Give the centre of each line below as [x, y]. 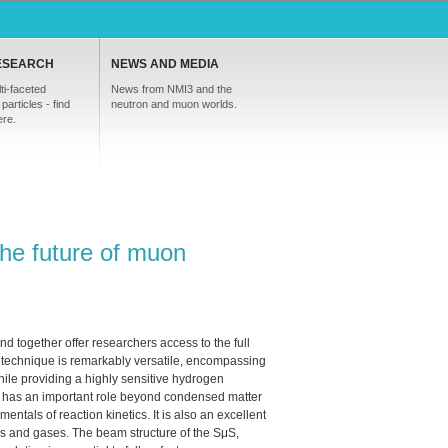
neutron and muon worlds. [174, 104]
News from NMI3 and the [171, 89]
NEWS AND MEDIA [165, 64]
